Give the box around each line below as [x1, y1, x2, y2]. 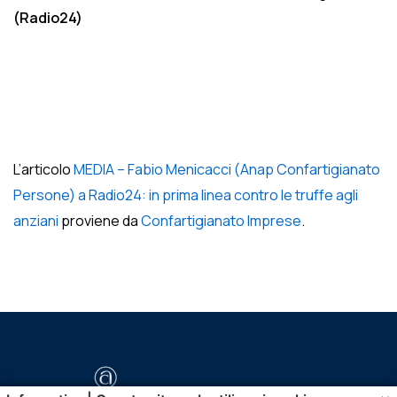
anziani [13, 211, 58, 230]
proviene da [58, 211, 141, 230]
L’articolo [13, 160, 74, 179]
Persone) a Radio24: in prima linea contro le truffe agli [13, 185, 358, 205]
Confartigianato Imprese [141, 211, 301, 230]
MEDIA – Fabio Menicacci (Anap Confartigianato [74, 160, 380, 179]
